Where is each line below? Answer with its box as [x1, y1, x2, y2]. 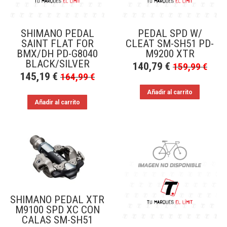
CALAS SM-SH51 [22, 213, 93, 226]
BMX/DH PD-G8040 [17, 48, 98, 60]
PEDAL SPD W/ [137, 27, 202, 40]
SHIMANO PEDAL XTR [10, 193, 104, 206]
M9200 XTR [145, 48, 195, 60]
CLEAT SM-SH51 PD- [126, 37, 214, 50]
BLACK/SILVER [25, 58, 90, 70]
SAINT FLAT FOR [21, 37, 94, 50]
